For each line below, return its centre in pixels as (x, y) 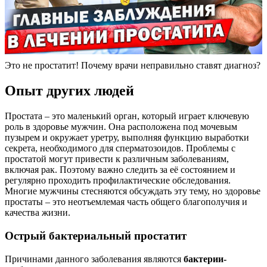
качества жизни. (38, 213)
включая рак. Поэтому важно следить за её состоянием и (120, 170)
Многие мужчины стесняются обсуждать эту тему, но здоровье (133, 191)
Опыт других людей (69, 91)
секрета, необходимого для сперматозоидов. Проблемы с (120, 148)
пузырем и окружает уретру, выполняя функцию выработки (127, 138)
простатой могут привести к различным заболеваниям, (117, 159)
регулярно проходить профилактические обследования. (118, 181)
